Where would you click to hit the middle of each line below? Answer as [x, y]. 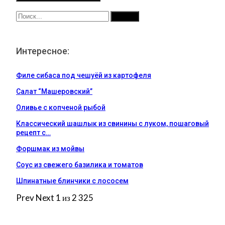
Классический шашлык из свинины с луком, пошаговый [113, 124]
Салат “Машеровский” [54, 92]
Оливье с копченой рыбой [61, 108]
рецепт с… [33, 133]
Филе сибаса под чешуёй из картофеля [84, 76]
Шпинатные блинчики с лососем [72, 181]
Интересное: [43, 51]
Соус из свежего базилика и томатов [80, 165]
